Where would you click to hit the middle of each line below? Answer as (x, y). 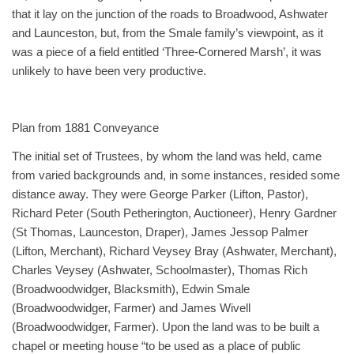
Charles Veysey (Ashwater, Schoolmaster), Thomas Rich (160, 270)
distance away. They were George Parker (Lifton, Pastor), (160, 194)
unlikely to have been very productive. (109, 71)
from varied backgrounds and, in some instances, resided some (176, 175)
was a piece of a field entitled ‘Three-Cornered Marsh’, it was (167, 52)
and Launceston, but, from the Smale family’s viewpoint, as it (168, 33)
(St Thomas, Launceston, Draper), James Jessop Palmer (160, 232)
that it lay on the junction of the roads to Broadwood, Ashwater (170, 14)
